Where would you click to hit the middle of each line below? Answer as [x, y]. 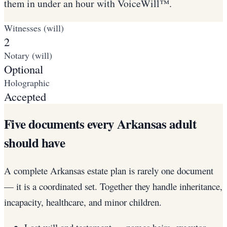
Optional [24, 69]
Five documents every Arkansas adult [100, 124]
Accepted [25, 97]
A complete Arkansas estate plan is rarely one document [109, 170]
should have [35, 142]
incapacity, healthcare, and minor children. [83, 202]
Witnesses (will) [34, 28]
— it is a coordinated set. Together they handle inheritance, [113, 186]
